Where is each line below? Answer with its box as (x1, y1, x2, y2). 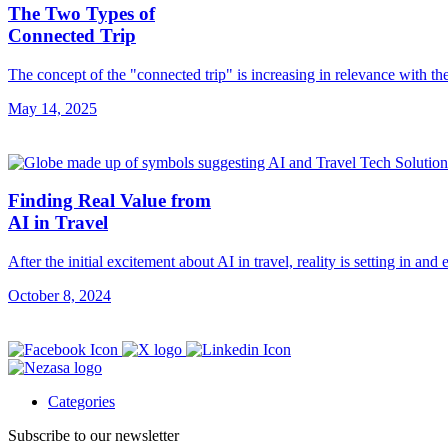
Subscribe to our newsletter (8, 427, 179, 445)
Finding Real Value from (8, 190, 211, 212)
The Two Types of (8, 3, 155, 25)
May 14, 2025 (8, 99, 97, 117)
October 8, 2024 (8, 287, 111, 305)
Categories (48, 393, 115, 411)
